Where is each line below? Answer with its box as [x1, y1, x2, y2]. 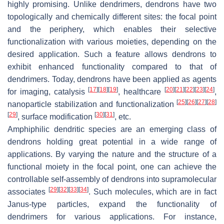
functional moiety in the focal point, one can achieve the [7, 162, 216, 171]
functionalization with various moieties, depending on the [7, 37, 216, 46]
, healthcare [118, 87, 165, 96]
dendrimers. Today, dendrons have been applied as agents [7, 75, 216, 84]
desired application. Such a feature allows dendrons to [7, 50, 216, 59]
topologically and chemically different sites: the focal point [7, 12, 216, 21]
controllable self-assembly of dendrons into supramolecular [7, 175, 216, 184]
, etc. [114, 112, 131, 121]
